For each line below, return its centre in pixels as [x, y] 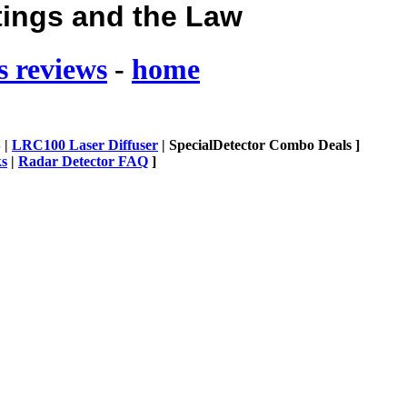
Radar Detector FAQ [83, 161]
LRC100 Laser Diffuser [85, 144]
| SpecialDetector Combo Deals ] [259, 144]
